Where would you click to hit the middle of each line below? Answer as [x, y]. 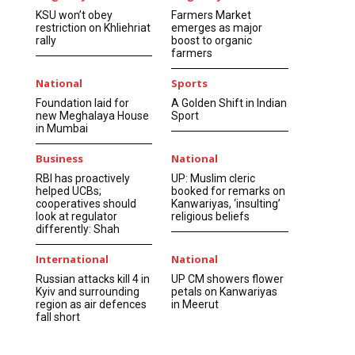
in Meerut [195, 304]
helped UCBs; [68, 191]
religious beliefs [211, 216]
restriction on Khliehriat [93, 27]
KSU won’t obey [74, 15]
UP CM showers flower [228, 279]
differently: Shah [77, 229]
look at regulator [76, 216]
